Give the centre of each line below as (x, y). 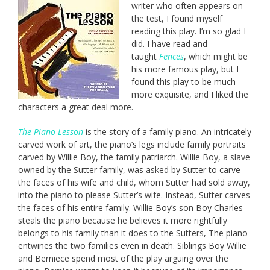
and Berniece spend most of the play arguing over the (123, 258)
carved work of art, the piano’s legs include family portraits (132, 144)
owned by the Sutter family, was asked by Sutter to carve (129, 169)
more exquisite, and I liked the (190, 94)
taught (145, 56)
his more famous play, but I (185, 69)
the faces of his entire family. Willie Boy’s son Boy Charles (130, 207)
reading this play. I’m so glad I (189, 31)
